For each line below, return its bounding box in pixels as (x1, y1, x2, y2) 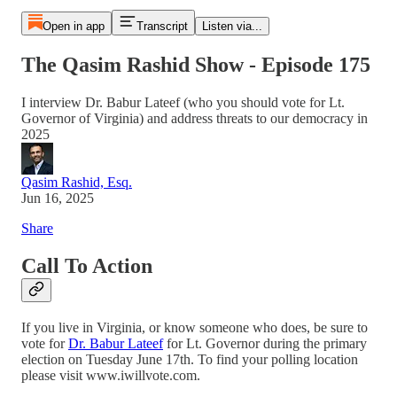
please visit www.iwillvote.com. (21, 367, 200, 383)
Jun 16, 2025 (21, 190, 94, 206)
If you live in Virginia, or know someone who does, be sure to (21, 319, 368, 335)
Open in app (42, 19, 105, 33)
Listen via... (201, 19, 262, 33)
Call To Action (21, 253, 152, 277)
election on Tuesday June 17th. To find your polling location (21, 351, 358, 367)
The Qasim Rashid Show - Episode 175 (21, 52, 370, 76)
